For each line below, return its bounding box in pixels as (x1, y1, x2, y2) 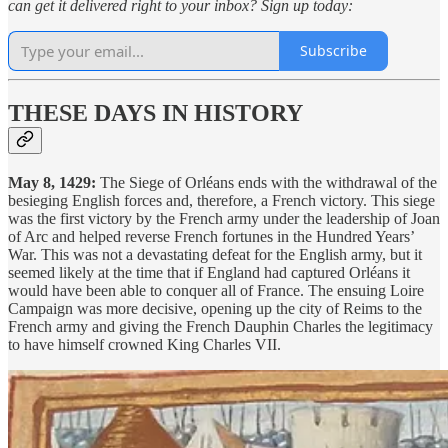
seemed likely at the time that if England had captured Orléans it (8, 264, 410, 282)
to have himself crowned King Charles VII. (8, 336, 281, 354)
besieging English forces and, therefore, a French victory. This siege (8, 192, 435, 210)
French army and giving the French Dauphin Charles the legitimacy (8, 318, 433, 336)
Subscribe (300, 41, 367, 61)
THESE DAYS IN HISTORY (8, 100, 303, 127)
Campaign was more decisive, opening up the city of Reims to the (8, 300, 422, 318)
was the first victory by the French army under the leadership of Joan (8, 210, 440, 228)
